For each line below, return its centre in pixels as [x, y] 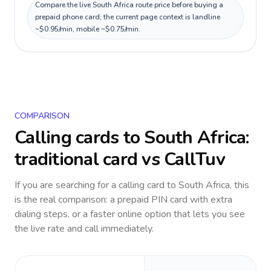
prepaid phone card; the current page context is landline [128, 17]
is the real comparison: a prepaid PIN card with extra [123, 200]
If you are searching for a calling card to [96, 185]
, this [240, 185]
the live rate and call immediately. [84, 229]
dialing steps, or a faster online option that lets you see [130, 214]
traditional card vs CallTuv [120, 159]
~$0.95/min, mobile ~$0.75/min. [88, 29]
